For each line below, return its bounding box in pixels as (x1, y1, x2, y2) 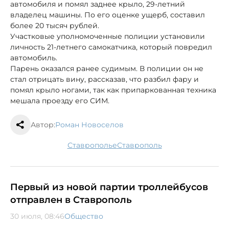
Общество (64, 211, 103, 221)
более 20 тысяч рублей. (10, 20, 99, 30)
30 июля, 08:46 (10, 211, 64, 221)
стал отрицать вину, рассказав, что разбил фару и (10, 74, 199, 84)
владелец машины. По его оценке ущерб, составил (10, 10, 205, 19)
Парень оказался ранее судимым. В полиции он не (10, 63, 203, 73)
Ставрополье (72, 140, 117, 150)
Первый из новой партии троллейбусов (10, 181, 208, 193)
